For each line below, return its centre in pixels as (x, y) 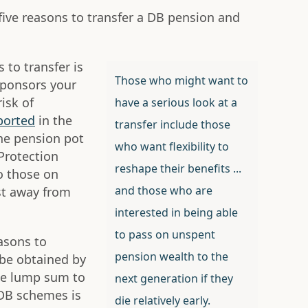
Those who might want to (181, 81)
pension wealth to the (171, 257)
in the (54, 121)
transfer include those (172, 125)
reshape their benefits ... (178, 169)
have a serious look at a (176, 103)
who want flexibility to (172, 147)
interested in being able (176, 213)
